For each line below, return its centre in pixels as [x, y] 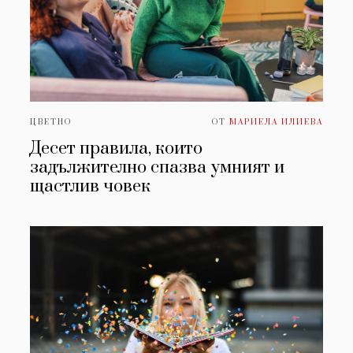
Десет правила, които [117, 149]
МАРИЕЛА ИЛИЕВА [276, 123]
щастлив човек [91, 187]
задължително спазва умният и [158, 168]
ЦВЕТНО [51, 123]
